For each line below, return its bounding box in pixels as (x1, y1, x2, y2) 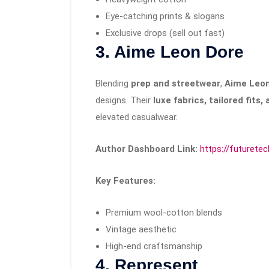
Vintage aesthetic (106, 224, 177, 235)
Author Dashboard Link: (95, 144, 198, 155)
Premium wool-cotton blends (106, 207, 222, 219)
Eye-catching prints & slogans (106, 11, 225, 22)
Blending (95, 78, 131, 89)
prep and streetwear (131, 78, 220, 89)
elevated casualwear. (95, 112, 178, 123)
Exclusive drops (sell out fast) (106, 28, 225, 39)
